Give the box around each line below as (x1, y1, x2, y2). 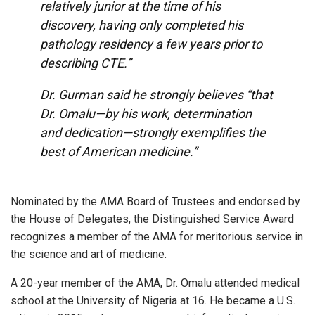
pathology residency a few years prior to (39, 36, 262, 51)
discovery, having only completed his (39, 17, 243, 32)
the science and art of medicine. (11, 247, 167, 261)
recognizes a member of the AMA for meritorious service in (11, 229, 303, 243)
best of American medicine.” (39, 143, 197, 159)
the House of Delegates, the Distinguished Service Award (11, 212, 294, 226)
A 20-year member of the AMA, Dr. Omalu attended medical (11, 276, 300, 290)
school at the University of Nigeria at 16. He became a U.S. (11, 293, 295, 307)
